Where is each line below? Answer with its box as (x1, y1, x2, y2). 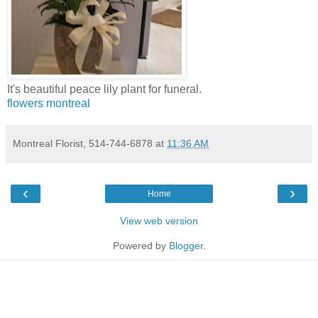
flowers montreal (7, 97, 90, 109)
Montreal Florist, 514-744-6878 (13, 137, 153, 149)
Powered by (112, 239, 169, 251)
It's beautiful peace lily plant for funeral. (7, 82, 202, 95)
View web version (120, 214, 198, 226)
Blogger (168, 239, 203, 251)
